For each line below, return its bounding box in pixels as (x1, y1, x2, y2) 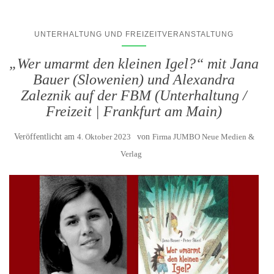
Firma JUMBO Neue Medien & (152, 132, 254, 142)
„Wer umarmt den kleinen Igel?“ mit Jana (9, 56, 259, 72)
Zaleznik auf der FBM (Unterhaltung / (21, 87, 247, 104)
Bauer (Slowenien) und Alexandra (33, 72, 235, 88)
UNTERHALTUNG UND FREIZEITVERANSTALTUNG (34, 30, 234, 39)
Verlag (120, 149, 142, 159)
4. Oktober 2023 (76, 132, 131, 142)
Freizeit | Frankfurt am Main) (46, 103, 222, 120)
